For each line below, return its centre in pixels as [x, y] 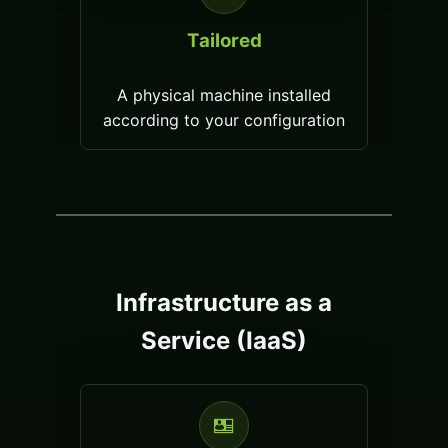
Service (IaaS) [224, 341]
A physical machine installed [224, 95]
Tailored [224, 41]
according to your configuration [224, 120]
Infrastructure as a [224, 303]
